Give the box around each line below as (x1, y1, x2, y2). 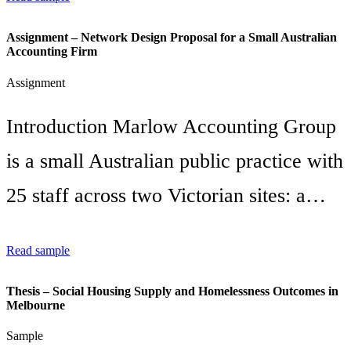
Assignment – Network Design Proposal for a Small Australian (6, 31, 337, 45)
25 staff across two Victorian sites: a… (6, 184, 326, 208)
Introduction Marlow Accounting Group (6, 115, 336, 139)
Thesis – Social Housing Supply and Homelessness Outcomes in (6, 284, 338, 299)
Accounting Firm (6, 45, 97, 59)
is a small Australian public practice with (6, 150, 343, 173)
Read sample (6, 243, 70, 257)
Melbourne (6, 299, 65, 313)
